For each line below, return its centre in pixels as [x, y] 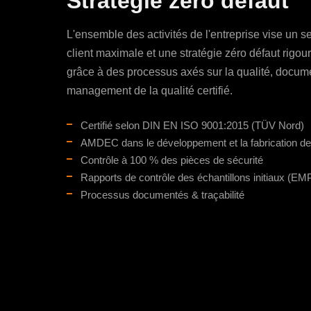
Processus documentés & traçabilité [162, 194]
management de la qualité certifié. [150, 90]
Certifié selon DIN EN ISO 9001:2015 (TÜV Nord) [192, 125]
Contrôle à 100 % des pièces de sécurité [172, 160]
